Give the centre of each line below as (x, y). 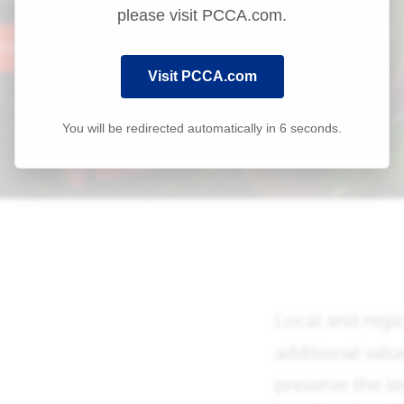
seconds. (314, 128)
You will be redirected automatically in (171, 128)
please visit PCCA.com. (202, 15)
